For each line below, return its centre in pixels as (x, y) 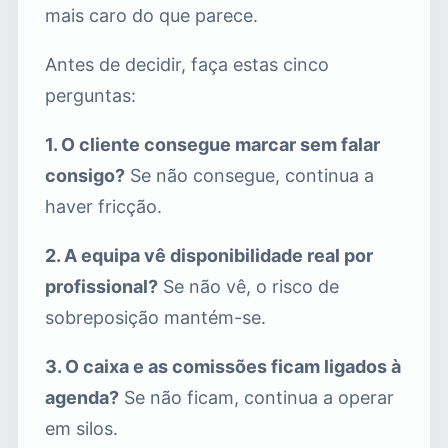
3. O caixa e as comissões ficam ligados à (223, 366)
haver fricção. (103, 206)
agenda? (82, 397)
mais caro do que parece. (151, 15)
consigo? (85, 175)
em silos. (81, 428)
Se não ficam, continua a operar (256, 397)
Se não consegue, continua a (249, 175)
